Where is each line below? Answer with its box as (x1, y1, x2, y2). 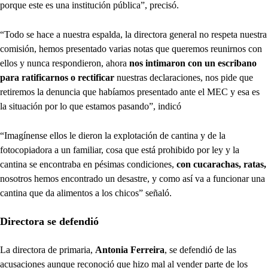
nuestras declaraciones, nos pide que (117, 72, 253, 83)
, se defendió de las (165, 245, 236, 255)
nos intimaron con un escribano (127, 58, 257, 69)
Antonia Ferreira (95, 245, 165, 255)
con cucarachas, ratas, (176, 159, 266, 170)
